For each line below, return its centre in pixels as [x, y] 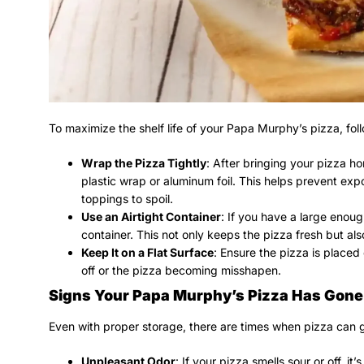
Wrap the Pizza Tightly [144, 162]
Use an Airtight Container [151, 216]
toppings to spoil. [127, 198]
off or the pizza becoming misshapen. [181, 270]
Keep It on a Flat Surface [147, 252]
